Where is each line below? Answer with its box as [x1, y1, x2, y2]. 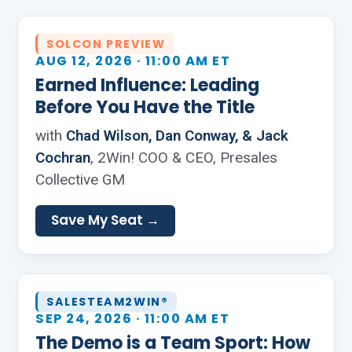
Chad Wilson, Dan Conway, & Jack [66, 126, 288, 145]
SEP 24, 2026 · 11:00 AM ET [35, 310, 229, 328]
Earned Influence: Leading [35, 73, 259, 97]
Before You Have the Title [35, 95, 255, 119]
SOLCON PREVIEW [46, 36, 166, 52]
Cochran [35, 148, 90, 167]
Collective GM [35, 170, 125, 189]
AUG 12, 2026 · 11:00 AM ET [35, 52, 230, 70]
